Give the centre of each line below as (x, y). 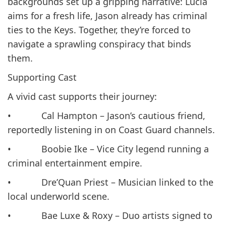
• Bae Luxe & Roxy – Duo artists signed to (110, 215)
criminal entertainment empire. (75, 163)
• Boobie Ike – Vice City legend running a (108, 149)
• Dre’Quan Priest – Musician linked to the (110, 182)
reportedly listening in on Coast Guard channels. (111, 129)
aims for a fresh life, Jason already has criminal (107, 15)
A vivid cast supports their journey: (82, 96)
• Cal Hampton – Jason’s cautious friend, (106, 115)
